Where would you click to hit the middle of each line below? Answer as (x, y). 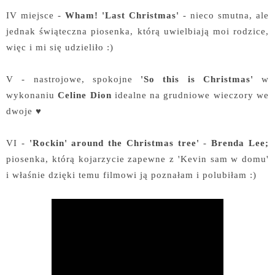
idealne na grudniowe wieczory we (190, 95)
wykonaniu (32, 95)
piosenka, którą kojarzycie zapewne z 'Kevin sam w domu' (137, 159)
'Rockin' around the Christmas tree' (112, 143)
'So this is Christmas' (197, 79)
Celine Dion (85, 95)
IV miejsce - (36, 15)
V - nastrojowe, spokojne (69, 79)
